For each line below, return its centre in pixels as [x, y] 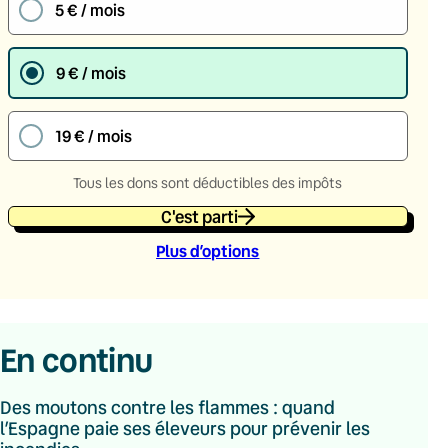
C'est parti [199, 216]
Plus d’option [204, 250]
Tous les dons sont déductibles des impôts [208, 182]
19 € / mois [93, 136]
